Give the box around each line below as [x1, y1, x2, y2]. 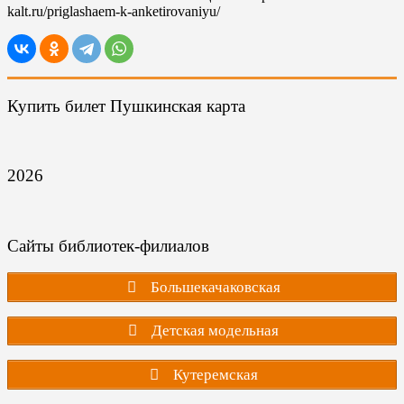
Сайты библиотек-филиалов [7, 235, 209, 255]
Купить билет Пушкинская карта [7, 96, 245, 115]
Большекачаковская [146, 278, 280, 296]
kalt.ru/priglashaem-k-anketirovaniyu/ [7, 4, 220, 19]
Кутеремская [169, 365, 258, 383]
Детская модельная [148, 322, 280, 340]
